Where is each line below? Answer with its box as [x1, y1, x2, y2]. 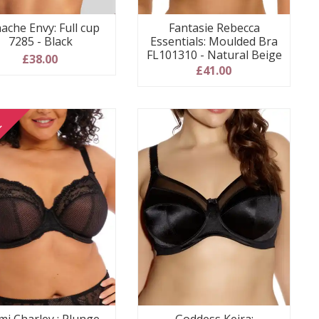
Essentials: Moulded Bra [150, 33, 278, 49]
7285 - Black [8, 33, 73, 49]
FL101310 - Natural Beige [146, 46, 282, 63]
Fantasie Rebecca [168, 19, 260, 36]
